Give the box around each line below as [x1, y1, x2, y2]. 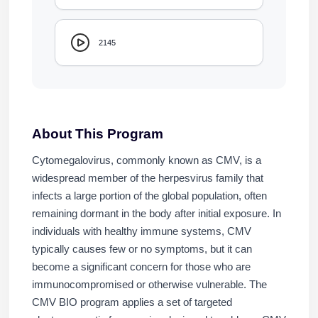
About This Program [31, 126, 163, 142]
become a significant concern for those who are [31, 261, 251, 273]
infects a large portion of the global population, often [31, 190, 267, 202]
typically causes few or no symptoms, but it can [31, 243, 252, 255]
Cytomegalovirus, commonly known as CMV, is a [31, 154, 261, 166]
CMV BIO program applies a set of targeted [31, 296, 232, 308]
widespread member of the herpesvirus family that [31, 172, 263, 184]
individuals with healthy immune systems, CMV [31, 225, 251, 237]
